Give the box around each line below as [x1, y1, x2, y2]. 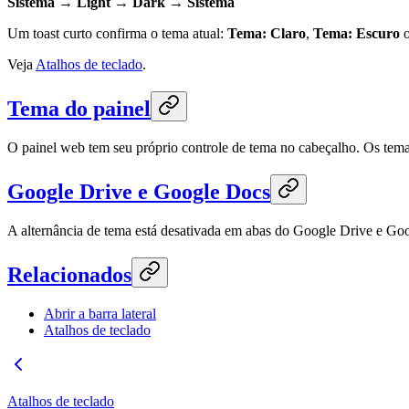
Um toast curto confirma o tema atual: [7, 26, 227, 42]
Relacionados [7, 262, 131, 287]
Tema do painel [7, 97, 151, 121]
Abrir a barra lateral [44, 305, 156, 321]
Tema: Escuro [313, 26, 400, 42]
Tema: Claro [227, 26, 306, 42]
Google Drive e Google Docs [7, 180, 270, 204]
